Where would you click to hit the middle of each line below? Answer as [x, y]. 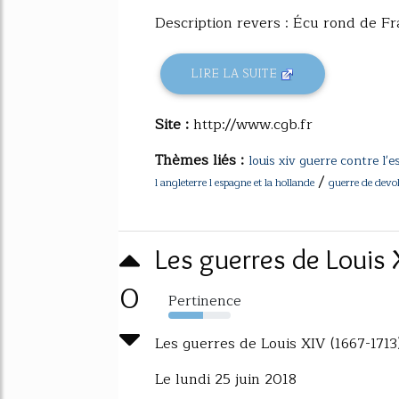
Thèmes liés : [202, 160]
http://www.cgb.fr [253, 124]
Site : [174, 124]
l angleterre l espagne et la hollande [235, 182]
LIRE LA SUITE [236, 74]
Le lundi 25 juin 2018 [226, 379]
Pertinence [205, 301]
